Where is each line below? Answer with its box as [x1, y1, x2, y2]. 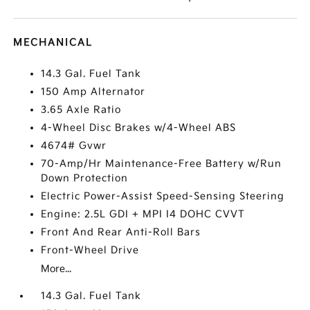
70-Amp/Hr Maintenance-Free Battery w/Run [41, 158, 282, 170]
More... [41, 263, 72, 275]
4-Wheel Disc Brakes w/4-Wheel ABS [41, 122, 237, 134]
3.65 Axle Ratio [41, 104, 122, 116]
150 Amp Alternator [41, 86, 146, 98]
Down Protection [41, 172, 129, 184]
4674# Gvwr [41, 140, 107, 152]
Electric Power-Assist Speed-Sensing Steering [41, 190, 285, 202]
